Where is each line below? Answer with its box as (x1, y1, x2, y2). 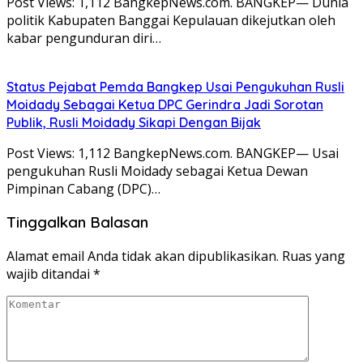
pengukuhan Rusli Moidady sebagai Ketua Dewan (6, 161, 308, 180)
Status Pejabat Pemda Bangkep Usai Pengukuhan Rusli (6, 78, 344, 95)
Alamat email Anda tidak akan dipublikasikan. (6, 247, 279, 266)
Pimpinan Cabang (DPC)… (6, 179, 160, 198)
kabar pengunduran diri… (6, 28, 161, 47)
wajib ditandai (6, 265, 93, 284)
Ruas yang (282, 247, 345, 266)
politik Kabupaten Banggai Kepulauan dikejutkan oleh (6, 11, 335, 29)
